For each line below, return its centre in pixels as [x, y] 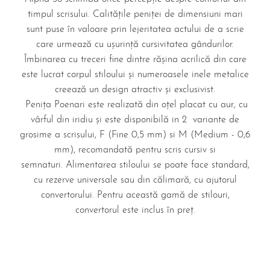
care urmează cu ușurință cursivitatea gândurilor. [135, 45]
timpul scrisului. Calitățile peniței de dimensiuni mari [135, 15]
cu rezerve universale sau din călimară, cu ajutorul [135, 181]
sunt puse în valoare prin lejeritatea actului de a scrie [135, 30]
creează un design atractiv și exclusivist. [135, 90]
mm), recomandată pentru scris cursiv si [135, 150]
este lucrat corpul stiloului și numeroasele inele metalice [135, 75]
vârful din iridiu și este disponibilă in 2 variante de [135, 120]
